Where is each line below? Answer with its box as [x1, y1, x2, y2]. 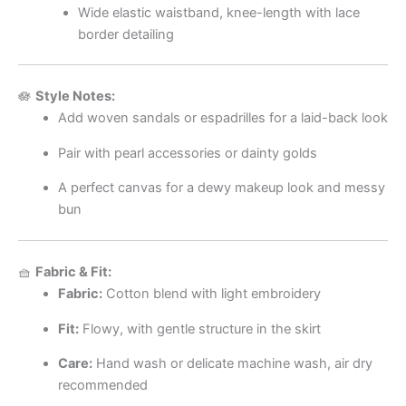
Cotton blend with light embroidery [101, 285, 321, 303]
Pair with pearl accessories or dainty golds [57, 144, 317, 161]
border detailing [77, 25, 174, 43]
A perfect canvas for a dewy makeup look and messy [57, 179, 385, 197]
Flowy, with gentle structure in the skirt [78, 320, 321, 337]
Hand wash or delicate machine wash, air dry [92, 355, 372, 372]
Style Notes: [35, 88, 115, 105]
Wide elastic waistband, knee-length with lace [77, 4, 360, 21]
